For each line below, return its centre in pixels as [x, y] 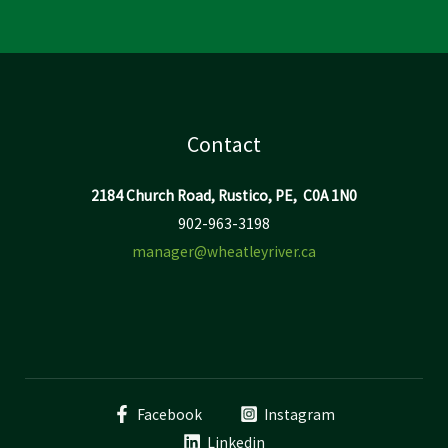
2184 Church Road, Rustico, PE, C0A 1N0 [224, 195]
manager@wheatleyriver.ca [224, 251]
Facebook [170, 414]
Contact [224, 144]
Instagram [299, 414]
